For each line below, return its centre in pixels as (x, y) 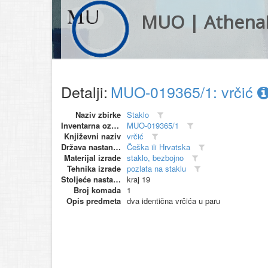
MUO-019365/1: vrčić (184, 92)
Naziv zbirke (98, 115)
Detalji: (84, 92)
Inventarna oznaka (115, 125)
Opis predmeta (94, 201)
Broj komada (97, 190)
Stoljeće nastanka (117, 179)
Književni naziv (92, 136)
